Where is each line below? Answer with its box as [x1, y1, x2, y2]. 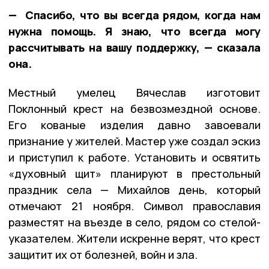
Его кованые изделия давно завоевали [8, 117, 261, 132]
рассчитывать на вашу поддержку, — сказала [8, 40, 261, 55]
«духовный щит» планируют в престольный [8, 166, 261, 181]
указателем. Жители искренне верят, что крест [8, 231, 261, 246]
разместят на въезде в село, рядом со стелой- [8, 214, 261, 229]
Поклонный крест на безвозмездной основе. [8, 101, 261, 116]
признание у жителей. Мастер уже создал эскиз [8, 133, 261, 148]
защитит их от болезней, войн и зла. [8, 247, 198, 262]
